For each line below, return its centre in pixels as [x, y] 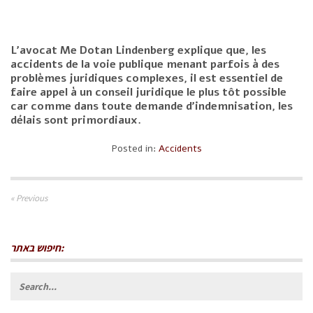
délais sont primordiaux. [76, 120]
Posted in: [135, 148]
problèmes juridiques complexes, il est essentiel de [147, 78]
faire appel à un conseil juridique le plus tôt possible [148, 92]
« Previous [29, 198]
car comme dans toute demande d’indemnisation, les [152, 106]
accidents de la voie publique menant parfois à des [145, 64]
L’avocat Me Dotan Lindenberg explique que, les [138, 50]
